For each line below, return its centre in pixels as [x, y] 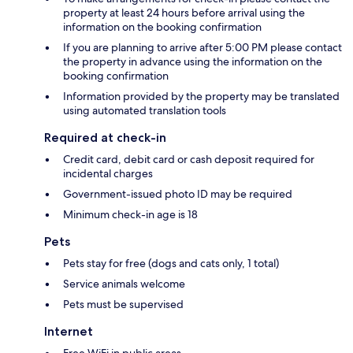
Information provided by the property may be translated [201, 97]
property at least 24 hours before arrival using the [184, 13]
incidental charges [108, 174]
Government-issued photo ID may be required [178, 194]
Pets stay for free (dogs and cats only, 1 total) [171, 264]
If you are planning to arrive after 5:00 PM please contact [203, 48]
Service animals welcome [124, 284]
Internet [69, 332]
